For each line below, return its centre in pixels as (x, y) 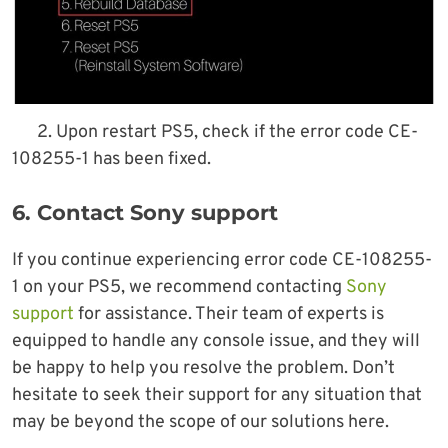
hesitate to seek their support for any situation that (217, 396)
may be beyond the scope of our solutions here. (200, 423)
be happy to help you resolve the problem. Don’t (203, 369)
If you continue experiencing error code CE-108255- (222, 261)
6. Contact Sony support (145, 213)
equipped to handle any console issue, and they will (216, 342)
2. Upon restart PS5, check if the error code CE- (227, 133)
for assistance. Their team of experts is (229, 315)
